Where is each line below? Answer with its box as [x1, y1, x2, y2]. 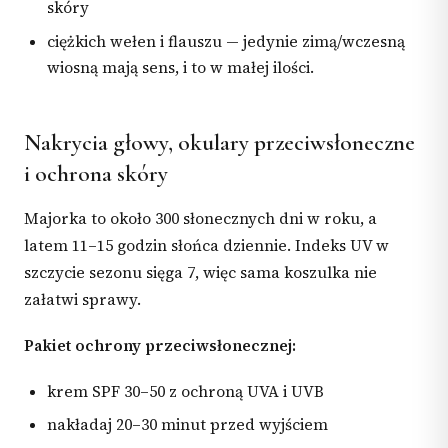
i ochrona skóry [24, 159, 168, 188]
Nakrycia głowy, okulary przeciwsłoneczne [24, 128, 415, 157]
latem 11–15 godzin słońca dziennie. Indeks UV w [24, 234, 389, 256]
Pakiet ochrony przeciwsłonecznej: [24, 335, 296, 357]
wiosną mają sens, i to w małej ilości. [47, 57, 315, 79]
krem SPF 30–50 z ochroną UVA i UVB [47, 380, 325, 402]
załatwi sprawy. [24, 288, 141, 310]
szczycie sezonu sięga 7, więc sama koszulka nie [24, 261, 377, 283]
